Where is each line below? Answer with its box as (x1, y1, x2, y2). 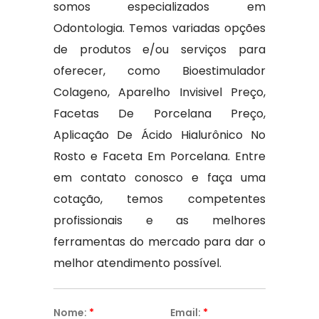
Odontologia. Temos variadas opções (53, 20, 266, 36)
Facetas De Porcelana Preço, (53, 105, 266, 122)
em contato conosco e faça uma (53, 169, 266, 186)
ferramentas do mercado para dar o (53, 234, 266, 250)
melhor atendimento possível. (53, 255, 221, 271)
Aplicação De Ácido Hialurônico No (53, 127, 266, 143)
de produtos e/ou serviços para (53, 41, 266, 58)
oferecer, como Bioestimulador (53, 63, 266, 79)
